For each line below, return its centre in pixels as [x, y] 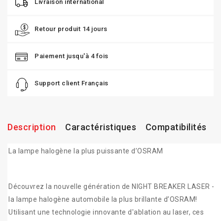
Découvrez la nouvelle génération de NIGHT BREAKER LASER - [111, 187]
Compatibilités [176, 127]
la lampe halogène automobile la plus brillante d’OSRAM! [103, 200]
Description [32, 127]
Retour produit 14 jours [71, 29]
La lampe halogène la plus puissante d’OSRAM [86, 151]
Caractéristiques [101, 127]
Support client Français [72, 83]
